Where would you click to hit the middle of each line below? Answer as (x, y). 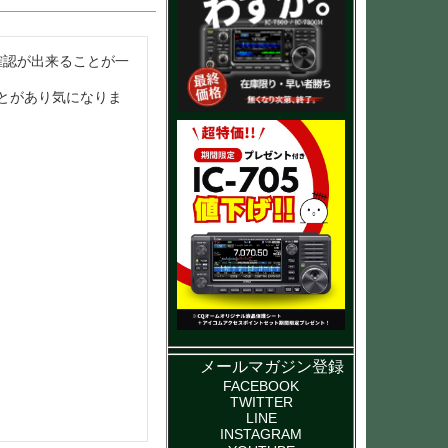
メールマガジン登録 (272, 366)
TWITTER (261, 402)
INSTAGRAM (261, 434)
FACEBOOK (261, 386)
